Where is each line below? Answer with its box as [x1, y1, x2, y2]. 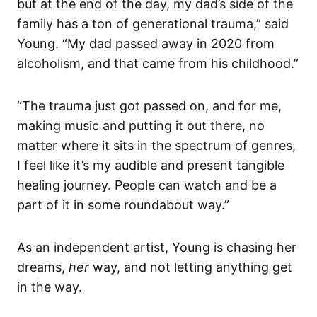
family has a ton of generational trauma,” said [17, 16, 289, 31]
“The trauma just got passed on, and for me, [17, 98, 282, 113]
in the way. [17, 279, 82, 294]
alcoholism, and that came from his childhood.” [17, 55, 299, 71]
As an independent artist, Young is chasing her [17, 239, 296, 255]
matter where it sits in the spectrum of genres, [17, 137, 296, 153]
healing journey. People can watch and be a [17, 177, 277, 192]
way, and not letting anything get [89, 259, 292, 275]
